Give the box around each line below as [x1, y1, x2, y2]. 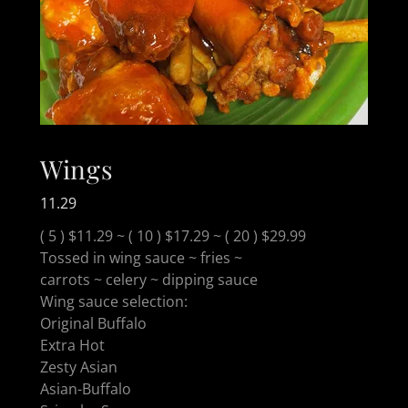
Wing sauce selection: [40, 291, 191, 311]
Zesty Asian [40, 356, 117, 377]
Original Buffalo [40, 312, 147, 333]
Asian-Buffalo [40, 378, 131, 399]
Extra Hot [40, 334, 105, 355]
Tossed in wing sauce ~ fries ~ [40, 247, 246, 268]
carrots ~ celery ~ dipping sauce [40, 269, 261, 290]
